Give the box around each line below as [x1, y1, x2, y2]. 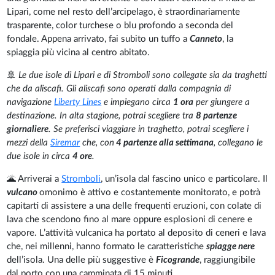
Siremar [50, 138, 80, 148]
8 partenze [196, 111, 238, 121]
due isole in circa [7, 152, 73, 161]
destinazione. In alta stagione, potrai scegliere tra [7, 111, 196, 121]
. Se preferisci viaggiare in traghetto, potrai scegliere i [48, 125, 249, 134]
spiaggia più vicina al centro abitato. [7, 48, 150, 58]
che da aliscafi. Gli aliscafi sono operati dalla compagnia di [7, 84, 231, 94]
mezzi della [7, 138, 51, 148]
